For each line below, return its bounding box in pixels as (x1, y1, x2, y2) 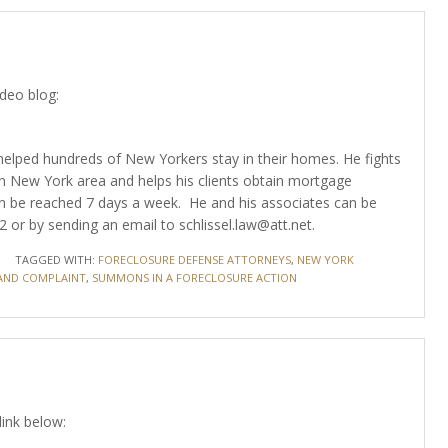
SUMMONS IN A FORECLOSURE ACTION (91, 270, 297, 285)
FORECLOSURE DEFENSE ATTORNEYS (97, 252, 291, 267)
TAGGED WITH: (14, 252, 98, 267)
